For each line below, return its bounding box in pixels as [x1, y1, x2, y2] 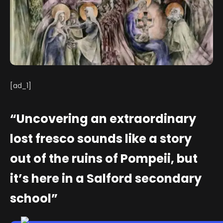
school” [10, 190, 58, 207]
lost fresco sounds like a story [10, 130, 192, 147]
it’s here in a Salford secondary [10, 170, 202, 187]
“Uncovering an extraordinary [10, 111, 196, 127]
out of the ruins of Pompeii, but [10, 150, 198, 167]
